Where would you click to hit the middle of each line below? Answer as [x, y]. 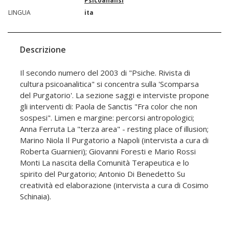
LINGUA [19, 12]
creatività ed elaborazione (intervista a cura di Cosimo [114, 185]
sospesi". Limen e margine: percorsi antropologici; [107, 117]
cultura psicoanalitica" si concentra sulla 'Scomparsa [109, 84]
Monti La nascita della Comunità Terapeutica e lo [105, 162]
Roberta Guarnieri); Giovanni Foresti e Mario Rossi [108, 151]
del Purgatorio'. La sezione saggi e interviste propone [114, 95]
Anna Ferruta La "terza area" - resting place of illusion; [114, 129]
